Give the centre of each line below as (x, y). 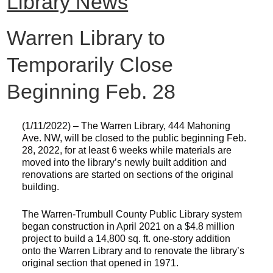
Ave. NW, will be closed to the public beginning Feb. (134, 138)
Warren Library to (86, 38)
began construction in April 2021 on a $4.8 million (129, 226)
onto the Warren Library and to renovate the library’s (133, 251)
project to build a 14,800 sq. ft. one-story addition (126, 239)
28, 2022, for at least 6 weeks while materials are (127, 150)
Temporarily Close (90, 65)
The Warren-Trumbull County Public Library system (132, 214)
